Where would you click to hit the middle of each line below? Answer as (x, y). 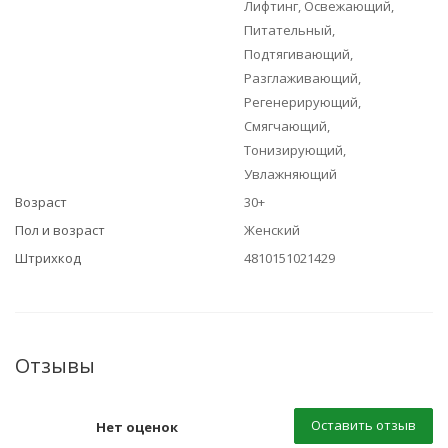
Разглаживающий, (302, 78)
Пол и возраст (60, 230)
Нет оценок (137, 427)
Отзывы (55, 365)
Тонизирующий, (295, 150)
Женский (272, 230)
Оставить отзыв (363, 425)
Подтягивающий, (298, 54)
